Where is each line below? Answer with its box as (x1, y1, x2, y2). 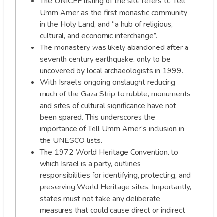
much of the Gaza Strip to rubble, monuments (40, 88, 191, 99)
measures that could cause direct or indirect (40, 204, 185, 216)
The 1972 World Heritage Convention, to (40, 146, 178, 157)
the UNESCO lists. (40, 135, 102, 146)
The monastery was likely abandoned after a (40, 42, 188, 53)
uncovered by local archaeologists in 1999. (40, 65, 183, 76)
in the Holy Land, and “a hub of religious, (40, 18, 173, 30)
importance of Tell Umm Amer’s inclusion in (40, 123, 184, 134)
